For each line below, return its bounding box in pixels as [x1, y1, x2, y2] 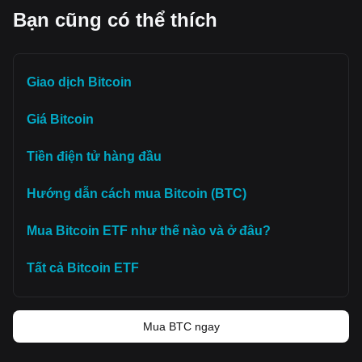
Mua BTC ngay [142, 320, 220, 333]
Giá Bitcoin [27, 112, 94, 126]
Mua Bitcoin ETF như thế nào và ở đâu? [27, 224, 271, 238]
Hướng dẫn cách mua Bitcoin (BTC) [27, 187, 246, 200]
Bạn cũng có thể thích [13, 9, 217, 31]
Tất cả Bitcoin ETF [27, 261, 139, 275]
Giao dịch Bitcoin [27, 75, 132, 89]
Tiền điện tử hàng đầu [27, 149, 162, 163]
